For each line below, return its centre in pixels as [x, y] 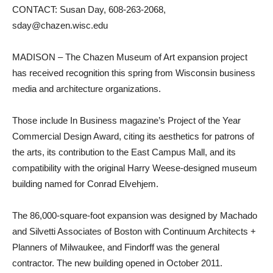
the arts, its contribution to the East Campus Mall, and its [124, 152]
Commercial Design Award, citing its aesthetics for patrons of [133, 136]
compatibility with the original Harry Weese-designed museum [135, 168]
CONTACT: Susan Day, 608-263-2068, [89, 9]
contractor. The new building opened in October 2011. [117, 263]
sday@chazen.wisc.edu [60, 25]
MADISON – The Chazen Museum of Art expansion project [130, 57]
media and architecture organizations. [87, 89]
